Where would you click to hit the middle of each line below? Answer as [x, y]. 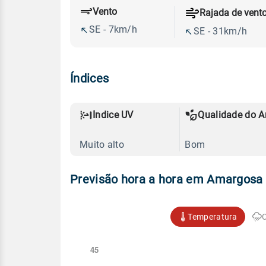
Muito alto [102, 144]
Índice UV [113, 115]
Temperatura [213, 216]
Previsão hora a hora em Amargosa [167, 180]
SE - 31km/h [220, 31]
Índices [90, 78]
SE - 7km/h [113, 30]
